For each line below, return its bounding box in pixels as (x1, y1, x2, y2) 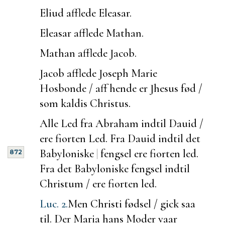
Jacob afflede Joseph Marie (40, 66, 157, 80)
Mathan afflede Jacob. (40, 46, 137, 60)
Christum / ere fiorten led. (40, 176, 157, 190)
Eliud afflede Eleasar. (40, 6, 132, 20)
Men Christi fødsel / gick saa (68, 196, 195, 210)
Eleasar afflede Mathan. (40, 26, 144, 40)
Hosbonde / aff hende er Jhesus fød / (40, 81, 202, 95)
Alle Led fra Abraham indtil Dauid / (40, 116, 203, 130)
